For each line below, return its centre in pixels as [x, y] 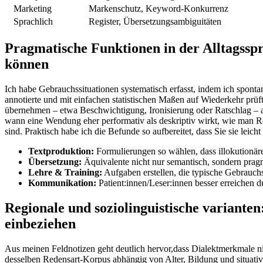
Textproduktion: [61, 151]
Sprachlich [33, 22]
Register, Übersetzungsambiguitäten [155, 22]
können [27, 64]
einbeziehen [40, 223]
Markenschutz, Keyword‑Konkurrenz [159, 9]
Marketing [33, 9]
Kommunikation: [62, 183]
